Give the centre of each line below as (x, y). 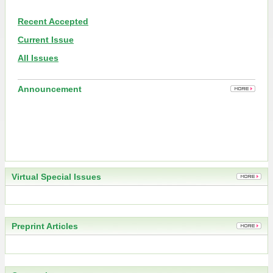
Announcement (50, 89)
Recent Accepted (53, 22)
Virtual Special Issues (56, 177)
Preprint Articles (45, 226)
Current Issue (46, 40)
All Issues (38, 58)
